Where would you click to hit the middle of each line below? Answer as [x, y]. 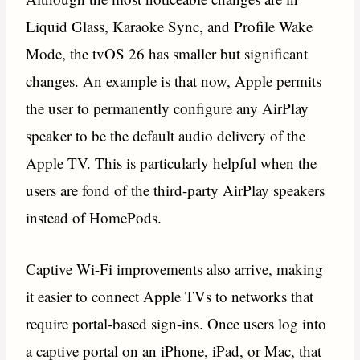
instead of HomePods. [94, 217]
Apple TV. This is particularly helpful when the [172, 162]
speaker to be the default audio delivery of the [166, 135]
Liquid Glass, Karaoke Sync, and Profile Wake [170, 26]
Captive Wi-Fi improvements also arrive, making [175, 269]
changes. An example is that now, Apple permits [174, 80]
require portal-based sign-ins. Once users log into [176, 324]
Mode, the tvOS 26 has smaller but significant [167, 53]
